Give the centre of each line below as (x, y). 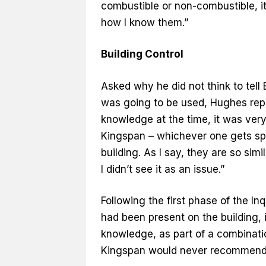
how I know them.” (144, 22)
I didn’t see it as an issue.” (162, 169)
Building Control (142, 54)
